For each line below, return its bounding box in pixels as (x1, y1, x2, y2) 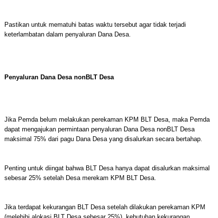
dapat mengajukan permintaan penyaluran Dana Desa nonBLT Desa (4, 126, 195, 133)
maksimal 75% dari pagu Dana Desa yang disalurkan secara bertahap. (4, 135, 202, 143)
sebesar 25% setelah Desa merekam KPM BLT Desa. (4, 174, 156, 182)
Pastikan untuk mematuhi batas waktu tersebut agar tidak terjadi (4, 21, 186, 28)
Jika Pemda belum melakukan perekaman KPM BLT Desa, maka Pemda (4, 116, 210, 123)
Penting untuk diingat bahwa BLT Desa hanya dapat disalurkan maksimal (4, 164, 210, 172)
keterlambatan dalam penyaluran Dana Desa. (4, 31, 131, 38)
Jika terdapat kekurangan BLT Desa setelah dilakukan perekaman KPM (4, 203, 205, 211)
